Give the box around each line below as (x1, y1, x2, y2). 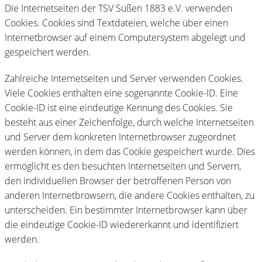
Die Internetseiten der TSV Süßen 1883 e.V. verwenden (5, 1, 232, 15)
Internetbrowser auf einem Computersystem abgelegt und (5, 30, 246, 44)
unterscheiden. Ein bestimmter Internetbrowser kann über (5, 203, 247, 216)
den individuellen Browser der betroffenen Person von (5, 174, 231, 187)
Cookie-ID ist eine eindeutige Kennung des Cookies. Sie (5, 101, 233, 114)
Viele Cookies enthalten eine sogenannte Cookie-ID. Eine (5, 86, 238, 99)
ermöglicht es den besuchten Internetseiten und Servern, (5, 159, 241, 173)
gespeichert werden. (5, 45, 91, 58)
